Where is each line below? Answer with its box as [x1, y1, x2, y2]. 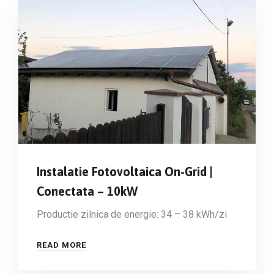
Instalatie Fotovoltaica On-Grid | [37, 165, 213, 179]
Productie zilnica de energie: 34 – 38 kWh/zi [37, 209, 227, 221]
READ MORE [37, 240, 86, 250]
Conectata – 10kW [37, 184, 138, 199]
